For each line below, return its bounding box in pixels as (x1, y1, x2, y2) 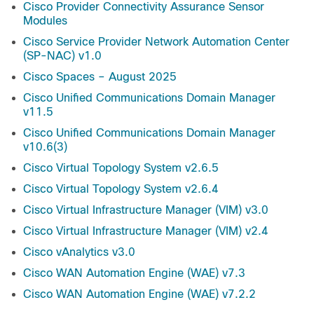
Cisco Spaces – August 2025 (23, 71, 177, 83)
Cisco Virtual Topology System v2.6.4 (23, 183, 219, 196)
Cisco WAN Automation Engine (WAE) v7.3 (23, 267, 245, 280)
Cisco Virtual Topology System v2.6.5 (23, 162, 219, 175)
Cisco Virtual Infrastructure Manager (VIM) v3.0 (23, 204, 268, 217)
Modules (23, 15, 67, 27)
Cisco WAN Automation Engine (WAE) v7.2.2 (23, 288, 256, 301)
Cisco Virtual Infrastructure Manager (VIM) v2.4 (23, 225, 268, 238)
